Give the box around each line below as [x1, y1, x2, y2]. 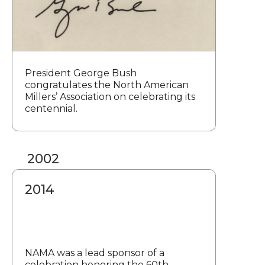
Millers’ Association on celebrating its [25, 91, 195, 103]
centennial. [25, 103, 77, 115]
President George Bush [25, 67, 137, 79]
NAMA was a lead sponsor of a [25, 247, 164, 259]
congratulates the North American [25, 79, 189, 91]
